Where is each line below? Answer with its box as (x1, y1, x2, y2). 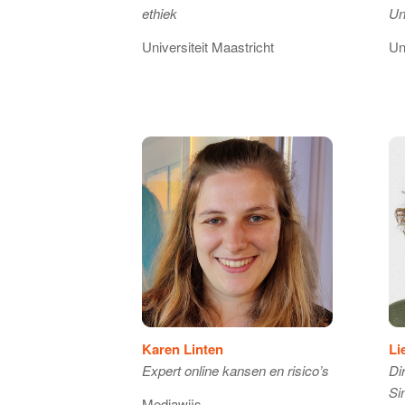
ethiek (142, 4, 177, 24)
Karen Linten (142, 339, 223, 360)
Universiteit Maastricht (142, 36, 274, 56)
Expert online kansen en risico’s (142, 361, 329, 381)
